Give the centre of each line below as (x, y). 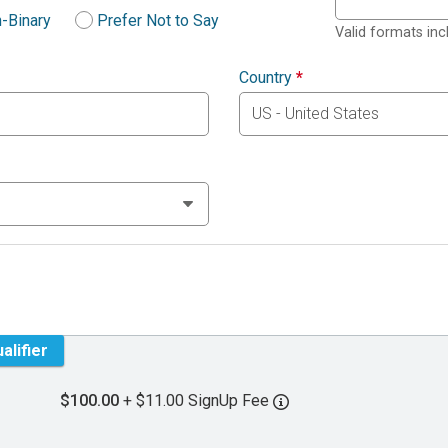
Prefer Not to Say (158, 21)
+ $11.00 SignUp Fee (198, 401)
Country (267, 78)
